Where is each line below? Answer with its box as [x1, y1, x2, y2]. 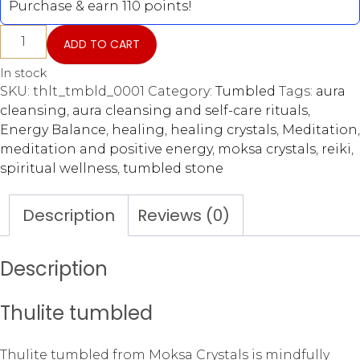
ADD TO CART [63, 36, 141, 53]
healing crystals [170, 122, 276, 138]
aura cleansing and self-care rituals [72, 103, 308, 119]
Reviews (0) [137, 204, 230, 227]
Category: [148, 84, 215, 100]
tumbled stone [123, 161, 223, 177]
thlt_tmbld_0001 [33, 84, 145, 100]
